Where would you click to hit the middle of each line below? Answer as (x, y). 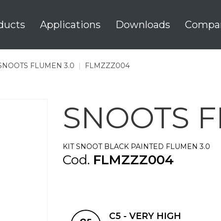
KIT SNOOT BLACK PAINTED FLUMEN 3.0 (136, 147)
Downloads (143, 25)
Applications (70, 25)
